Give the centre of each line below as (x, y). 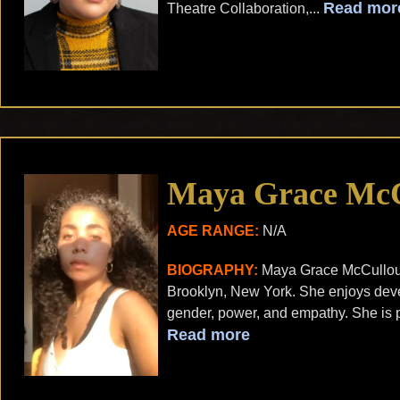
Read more (208, 335)
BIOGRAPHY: (212, 271)
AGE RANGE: (213, 231)
